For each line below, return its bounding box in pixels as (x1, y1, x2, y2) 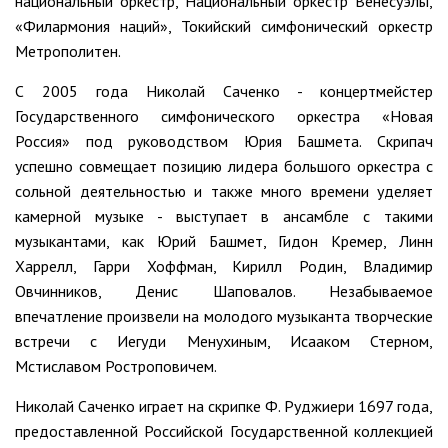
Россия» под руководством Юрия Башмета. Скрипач (15, 131, 433, 152)
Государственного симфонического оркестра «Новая (15, 106, 433, 127)
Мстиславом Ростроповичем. (15, 356, 217, 377)
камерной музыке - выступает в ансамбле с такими (15, 206, 433, 227)
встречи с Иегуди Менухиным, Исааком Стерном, (15, 331, 433, 352)
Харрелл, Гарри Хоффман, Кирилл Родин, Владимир (15, 256, 433, 277)
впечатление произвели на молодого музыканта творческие (15, 306, 433, 327)
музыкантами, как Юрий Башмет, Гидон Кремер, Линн (15, 231, 433, 252)
